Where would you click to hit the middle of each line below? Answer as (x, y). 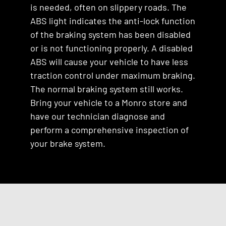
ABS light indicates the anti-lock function (113, 21)
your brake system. (68, 143)
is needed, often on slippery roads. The (108, 7)
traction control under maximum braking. (113, 75)
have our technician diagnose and (98, 116)
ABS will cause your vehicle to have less (109, 62)
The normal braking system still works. (107, 89)
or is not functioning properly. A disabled (111, 48)
